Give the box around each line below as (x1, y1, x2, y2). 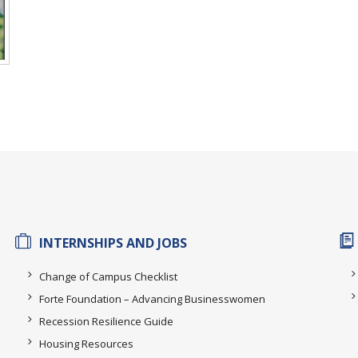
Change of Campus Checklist (39, 268, 177, 284)
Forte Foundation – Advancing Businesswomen (39, 291, 265, 306)
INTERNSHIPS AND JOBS (39, 233, 187, 252)
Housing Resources (39, 336, 133, 351)
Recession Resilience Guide (39, 313, 173, 328)
